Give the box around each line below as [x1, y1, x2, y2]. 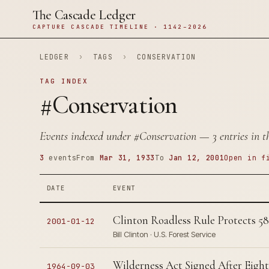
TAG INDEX [39, 77, 88, 85]
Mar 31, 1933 [99, 153, 156, 162]
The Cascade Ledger [32, 7, 136, 23]
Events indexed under [39, 129, 134, 144]
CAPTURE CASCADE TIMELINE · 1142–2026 [32, 23, 207, 31]
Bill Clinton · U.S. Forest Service [112, 229, 216, 239]
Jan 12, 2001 [169, 153, 225, 162]
